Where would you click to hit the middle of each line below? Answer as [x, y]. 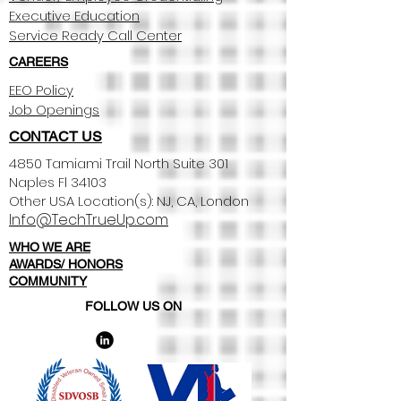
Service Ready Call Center [95, 35]
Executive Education [74, 16]
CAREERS [38, 62]
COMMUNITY [48, 281]
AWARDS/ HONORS [66, 264]
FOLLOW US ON [133, 306]
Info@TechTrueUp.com [89, 220]
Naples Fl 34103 [58, 182]
